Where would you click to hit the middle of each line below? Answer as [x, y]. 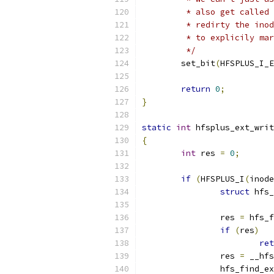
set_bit [198, 63]
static [157, 128]
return [196, 89]
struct [235, 192]
